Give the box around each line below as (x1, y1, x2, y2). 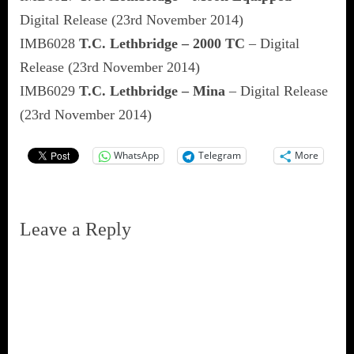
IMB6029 (20, 82, 79, 99)
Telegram (198, 149, 241, 163)
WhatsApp (114, 149, 159, 163)
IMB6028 (20, 35, 79, 51)
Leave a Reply (20, 218, 131, 239)
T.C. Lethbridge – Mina (79, 82, 225, 99)
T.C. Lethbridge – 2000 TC (79, 35, 245, 51)
